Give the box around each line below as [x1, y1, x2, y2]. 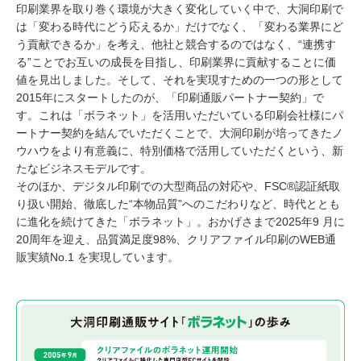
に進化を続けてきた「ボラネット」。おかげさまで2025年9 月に [16, 215, 345, 229]
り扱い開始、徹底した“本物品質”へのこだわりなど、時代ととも [16, 197, 340, 211]
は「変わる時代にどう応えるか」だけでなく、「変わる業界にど [16, 20, 343, 34]
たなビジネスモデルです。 [16, 162, 151, 176]
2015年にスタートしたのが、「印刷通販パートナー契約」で [16, 91, 324, 105]
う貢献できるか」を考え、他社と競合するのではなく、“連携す [16, 38, 336, 52]
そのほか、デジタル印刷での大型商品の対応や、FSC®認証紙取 [16, 180, 340, 193]
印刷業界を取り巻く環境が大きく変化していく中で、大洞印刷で [16, 2, 343, 16]
